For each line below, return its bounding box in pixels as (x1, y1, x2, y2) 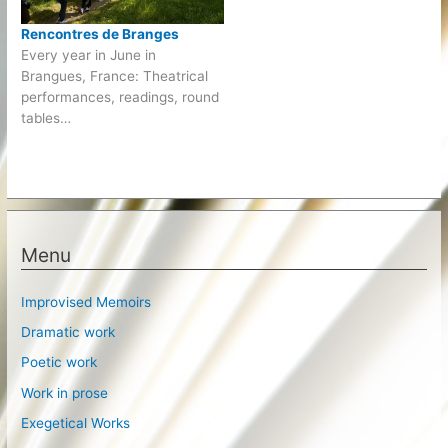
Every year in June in (21, 46, 157, 63)
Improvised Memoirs (21, 293, 152, 310)
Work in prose (21, 384, 109, 401)
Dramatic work (21, 324, 116, 341)
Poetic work (21, 354, 98, 371)
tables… (21, 109, 72, 126)
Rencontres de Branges (21, 25, 180, 42)
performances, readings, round (21, 88, 220, 105)
